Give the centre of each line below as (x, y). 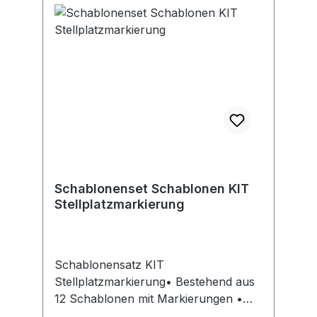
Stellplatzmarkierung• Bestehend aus (155, 282)
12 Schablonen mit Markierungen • (145, 299)
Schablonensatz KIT (109, 265)
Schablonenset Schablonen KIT (152, 189)
